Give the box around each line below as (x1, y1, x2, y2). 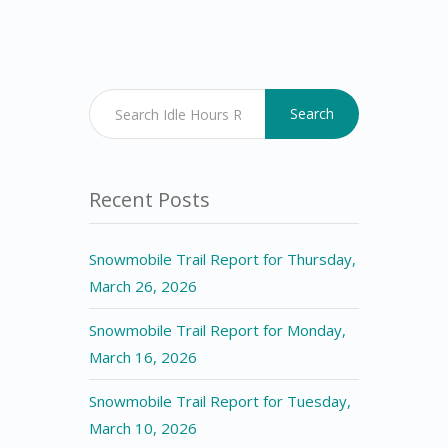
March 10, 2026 (89, 418, 197, 438)
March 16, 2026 (89, 347, 197, 367)
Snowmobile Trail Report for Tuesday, (89, 391, 351, 411)
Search (290, 104, 334, 123)
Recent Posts (89, 186, 210, 213)
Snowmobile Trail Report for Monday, (89, 320, 346, 340)
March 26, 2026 (89, 276, 197, 296)
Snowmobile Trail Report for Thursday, (89, 249, 356, 269)
